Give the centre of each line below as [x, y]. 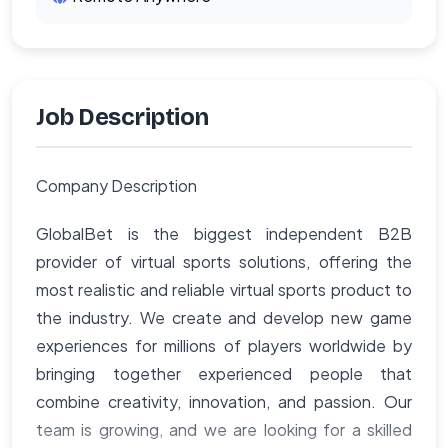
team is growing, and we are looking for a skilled [224, 430]
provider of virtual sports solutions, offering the [224, 262]
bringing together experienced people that [224, 374]
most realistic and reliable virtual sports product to [224, 290]
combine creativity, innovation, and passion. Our [224, 402]
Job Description [122, 117]
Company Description [116, 186]
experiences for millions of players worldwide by [224, 346]
